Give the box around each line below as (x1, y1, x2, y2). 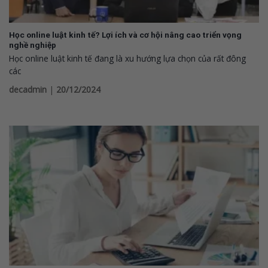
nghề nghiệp (9, 39, 56, 50)
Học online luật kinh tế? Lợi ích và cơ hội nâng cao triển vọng (9, 29, 242, 39)
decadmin (9, 83, 47, 95)
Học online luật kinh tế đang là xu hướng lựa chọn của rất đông (9, 52, 246, 64)
